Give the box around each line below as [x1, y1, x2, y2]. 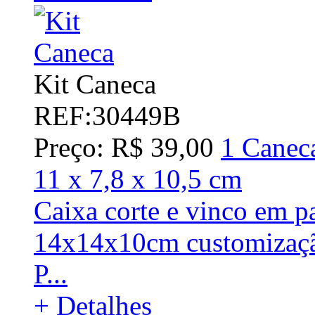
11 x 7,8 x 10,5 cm [34, 163, 242, 194]
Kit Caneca [34, 68, 156, 99]
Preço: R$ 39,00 [34, 131, 214, 162]
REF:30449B [34, 100, 181, 131]
